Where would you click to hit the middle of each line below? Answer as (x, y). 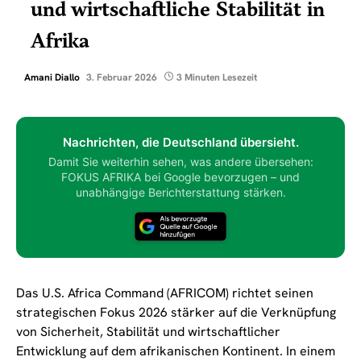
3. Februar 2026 (122, 78)
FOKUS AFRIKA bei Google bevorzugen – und (180, 177)
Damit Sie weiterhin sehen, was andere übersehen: (180, 162)
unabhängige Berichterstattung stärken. (180, 193)
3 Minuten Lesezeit (217, 78)
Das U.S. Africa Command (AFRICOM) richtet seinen (165, 293)
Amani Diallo (52, 78)
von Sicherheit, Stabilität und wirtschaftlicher (148, 332)
